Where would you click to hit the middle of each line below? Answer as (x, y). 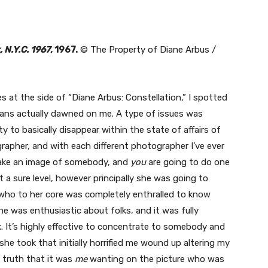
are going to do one (188, 162)
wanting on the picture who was (156, 259)
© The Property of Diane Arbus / (147, 50)
